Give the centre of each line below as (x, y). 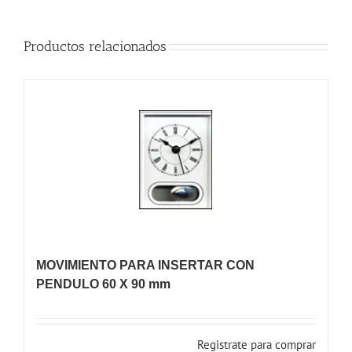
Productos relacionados (95, 46)
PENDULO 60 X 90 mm (103, 284)
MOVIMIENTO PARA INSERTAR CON (145, 265)
